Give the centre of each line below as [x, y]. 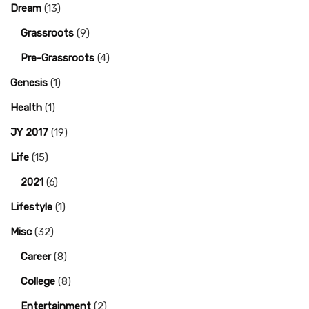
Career [36, 257]
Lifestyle [31, 207]
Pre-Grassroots [58, 58]
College [38, 282]
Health [26, 108]
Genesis [29, 83]
